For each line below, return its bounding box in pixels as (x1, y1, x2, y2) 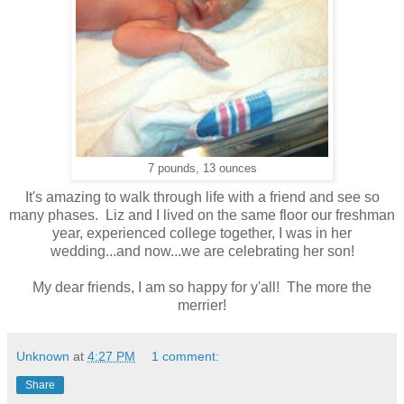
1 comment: (151, 348, 220, 363)
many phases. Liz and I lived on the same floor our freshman (9, 207, 395, 223)
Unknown (16, 348, 69, 363)
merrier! (178, 297, 226, 313)
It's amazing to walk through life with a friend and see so (24, 188, 380, 205)
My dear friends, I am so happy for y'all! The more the (32, 279, 372, 295)
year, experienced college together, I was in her (52, 225, 352, 241)
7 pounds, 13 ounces (147, 162, 257, 176)
